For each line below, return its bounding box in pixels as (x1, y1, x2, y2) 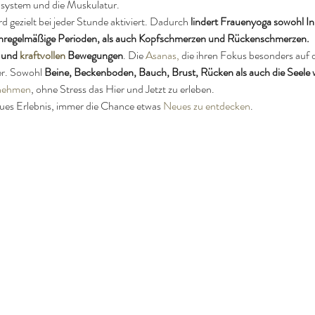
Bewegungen (67, 46, 123, 63)
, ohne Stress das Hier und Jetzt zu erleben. (30, 80, 214, 97)
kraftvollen (19, 46, 65, 63)
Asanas (145, 46, 176, 63)
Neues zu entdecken (162, 97, 250, 114)
